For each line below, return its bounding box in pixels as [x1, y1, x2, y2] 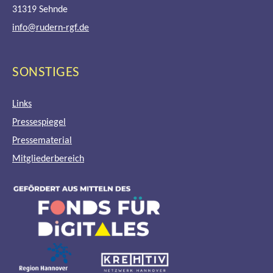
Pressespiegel [12, 118, 66, 128]
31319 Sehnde [12, 4, 68, 15]
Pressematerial [12, 136, 72, 146]
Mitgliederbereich [12, 154, 84, 165]
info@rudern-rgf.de [12, 23, 89, 33]
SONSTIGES [12, 66, 80, 80]
